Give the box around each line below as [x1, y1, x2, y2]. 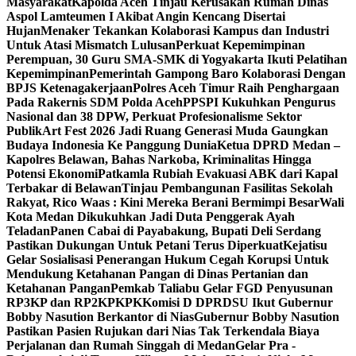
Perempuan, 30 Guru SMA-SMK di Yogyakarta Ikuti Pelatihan [6, 52, 347, 66]
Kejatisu [283, 238, 327, 252]
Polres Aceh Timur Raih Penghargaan [133, 81, 339, 95]
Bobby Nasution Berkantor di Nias [6, 310, 194, 323]
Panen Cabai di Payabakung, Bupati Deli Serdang [50, 224, 321, 238]
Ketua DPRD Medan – [217, 138, 340, 152]
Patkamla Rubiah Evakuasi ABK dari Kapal [98, 167, 338, 180]
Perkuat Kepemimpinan [176, 38, 305, 52]
